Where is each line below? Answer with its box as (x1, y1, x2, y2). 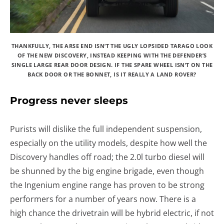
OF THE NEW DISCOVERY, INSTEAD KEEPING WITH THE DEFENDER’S (17, 51, 207, 59)
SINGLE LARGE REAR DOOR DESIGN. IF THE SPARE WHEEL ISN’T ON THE (11, 60, 213, 68)
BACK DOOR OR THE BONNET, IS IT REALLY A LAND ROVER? (27, 70, 196, 78)
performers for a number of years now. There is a (10, 193, 196, 204)
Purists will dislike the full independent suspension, (10, 123, 202, 134)
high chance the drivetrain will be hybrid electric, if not (10, 207, 214, 218)
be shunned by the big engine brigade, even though (10, 165, 204, 176)
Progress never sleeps (10, 94, 128, 106)
